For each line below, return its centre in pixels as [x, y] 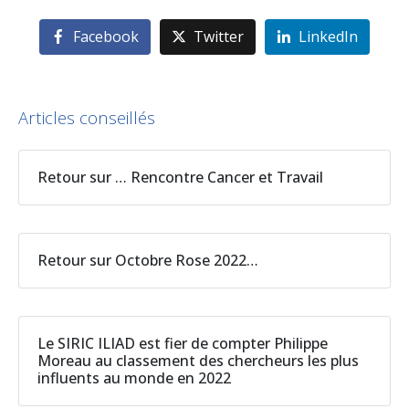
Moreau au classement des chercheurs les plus [198, 361]
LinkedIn [328, 37]
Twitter [219, 37]
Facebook [106, 37]
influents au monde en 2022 [134, 378]
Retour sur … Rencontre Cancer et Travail [180, 178]
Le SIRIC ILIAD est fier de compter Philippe [183, 344]
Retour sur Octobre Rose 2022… [148, 261]
